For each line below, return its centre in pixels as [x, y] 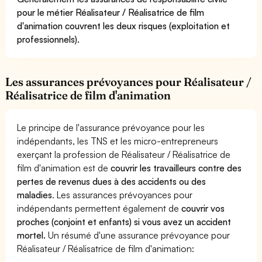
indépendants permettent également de [99, 208]
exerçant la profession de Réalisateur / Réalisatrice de [124, 154]
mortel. [31, 235]
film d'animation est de [64, 168]
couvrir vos [203, 208]
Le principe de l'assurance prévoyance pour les [111, 127]
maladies [35, 194]
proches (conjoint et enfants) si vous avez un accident [124, 221]
